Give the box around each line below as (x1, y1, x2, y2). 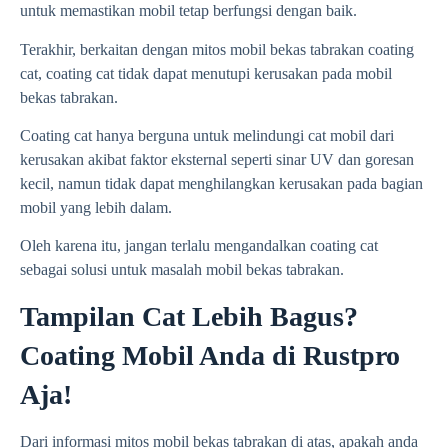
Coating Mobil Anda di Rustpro (20, 339, 400, 371)
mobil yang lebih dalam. (20, 198, 172, 216)
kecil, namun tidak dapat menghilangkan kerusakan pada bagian (20, 174, 423, 192)
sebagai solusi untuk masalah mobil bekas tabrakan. (20, 261, 344, 279)
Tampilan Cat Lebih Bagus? (20, 300, 358, 332)
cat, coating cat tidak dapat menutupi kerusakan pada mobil (20, 64, 392, 82)
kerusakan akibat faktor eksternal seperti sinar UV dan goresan (20, 150, 414, 168)
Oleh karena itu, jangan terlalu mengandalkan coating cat (20, 237, 378, 255)
